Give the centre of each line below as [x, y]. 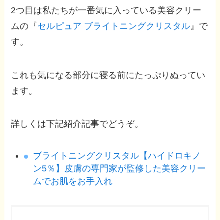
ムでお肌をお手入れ [73, 181]
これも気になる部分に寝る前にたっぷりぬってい [108, 75]
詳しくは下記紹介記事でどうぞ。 [77, 124]
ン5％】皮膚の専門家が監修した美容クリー [120, 169]
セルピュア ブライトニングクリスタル [114, 26]
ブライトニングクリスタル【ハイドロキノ [117, 156]
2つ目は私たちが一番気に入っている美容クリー [106, 10]
